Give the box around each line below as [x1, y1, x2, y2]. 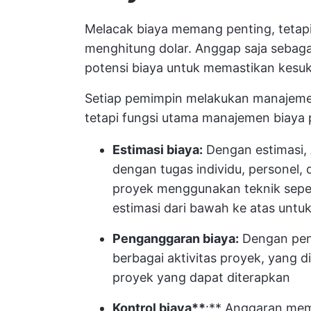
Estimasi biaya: [112, 142, 203, 157]
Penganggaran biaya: [112, 231, 239, 246]
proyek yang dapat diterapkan [112, 270, 290, 285]
